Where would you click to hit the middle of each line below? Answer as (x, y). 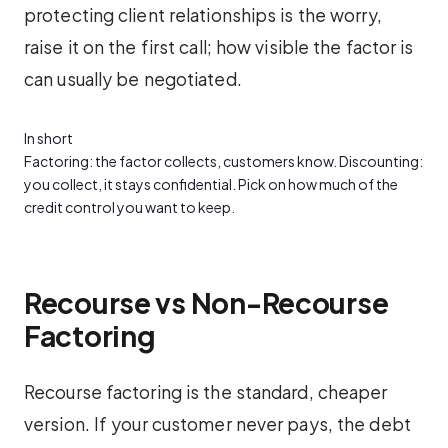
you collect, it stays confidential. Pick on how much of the (211, 183)
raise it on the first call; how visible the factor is (219, 46)
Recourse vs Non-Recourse (206, 303)
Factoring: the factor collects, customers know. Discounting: (223, 160)
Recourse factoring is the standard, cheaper (206, 391)
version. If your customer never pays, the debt (217, 423)
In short (48, 137)
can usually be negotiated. (133, 78)
